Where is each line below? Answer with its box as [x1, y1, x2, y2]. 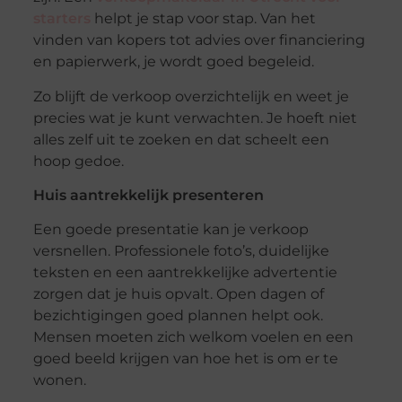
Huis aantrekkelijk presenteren [32, 187, 264, 204]
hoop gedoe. [32, 152, 124, 170]
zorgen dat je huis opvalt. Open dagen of [32, 285, 324, 303]
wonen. [32, 371, 86, 389]
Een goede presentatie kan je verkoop [32, 221, 309, 239]
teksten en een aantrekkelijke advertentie [32, 264, 337, 282]
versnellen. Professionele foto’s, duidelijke [32, 242, 329, 260]
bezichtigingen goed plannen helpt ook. [32, 307, 323, 325]
